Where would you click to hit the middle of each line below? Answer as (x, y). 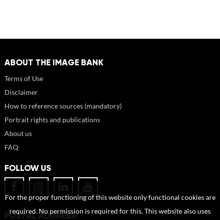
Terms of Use (24, 78)
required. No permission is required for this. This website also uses (110, 211)
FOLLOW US (27, 168)
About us (18, 133)
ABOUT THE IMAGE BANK (54, 62)
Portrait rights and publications (52, 119)
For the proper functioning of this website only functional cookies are (110, 197)
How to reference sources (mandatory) (63, 106)
